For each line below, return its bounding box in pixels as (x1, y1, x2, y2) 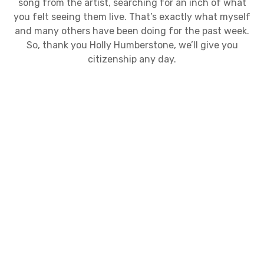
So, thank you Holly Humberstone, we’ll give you (26, 39, 238, 51)
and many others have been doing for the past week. (15, 25, 249, 37)
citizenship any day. (88, 54, 176, 65)
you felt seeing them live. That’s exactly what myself (14, 11, 250, 23)
